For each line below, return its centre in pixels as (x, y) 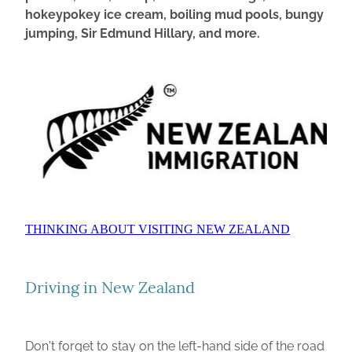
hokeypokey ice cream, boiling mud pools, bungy (174, 13)
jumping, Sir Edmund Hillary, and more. (143, 32)
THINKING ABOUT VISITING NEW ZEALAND (158, 229)
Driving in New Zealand (110, 286)
